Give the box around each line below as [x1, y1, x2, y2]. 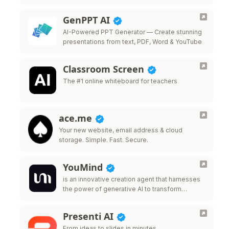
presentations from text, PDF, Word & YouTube [63, 38, 202, 45]
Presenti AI [63, 210, 116, 222]
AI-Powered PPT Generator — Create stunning [63, 28, 202, 36]
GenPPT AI [63, 14, 112, 26]
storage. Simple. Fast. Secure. [59, 136, 148, 144]
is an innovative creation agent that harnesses [63, 175, 200, 183]
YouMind [63, 161, 105, 173]
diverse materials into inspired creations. [63, 195, 185, 202]
